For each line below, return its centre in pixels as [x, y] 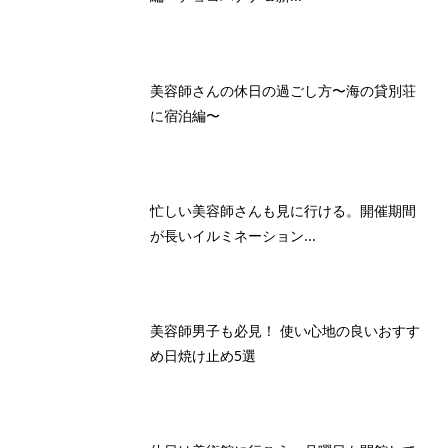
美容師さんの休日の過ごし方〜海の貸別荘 [282, 90]
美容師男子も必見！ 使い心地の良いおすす [284, 330]
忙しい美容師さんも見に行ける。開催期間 [282, 210]
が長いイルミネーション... [232, 235]
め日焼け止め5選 [202, 355]
